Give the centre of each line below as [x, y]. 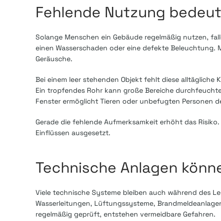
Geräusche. [54, 59]
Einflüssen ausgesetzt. [73, 133]
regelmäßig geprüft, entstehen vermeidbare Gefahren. [126, 214]
